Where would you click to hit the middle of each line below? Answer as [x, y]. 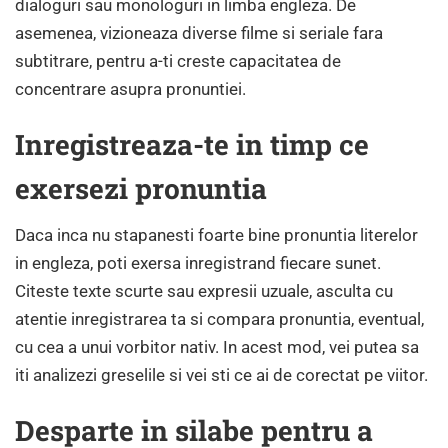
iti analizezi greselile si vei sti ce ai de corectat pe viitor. [221, 374]
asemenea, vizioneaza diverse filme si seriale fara [199, 32]
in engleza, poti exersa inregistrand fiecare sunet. [198, 262]
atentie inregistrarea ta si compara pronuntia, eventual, [219, 318]
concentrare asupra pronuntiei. [130, 88]
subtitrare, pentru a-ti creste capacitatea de [178, 60]
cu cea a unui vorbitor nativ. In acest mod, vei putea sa [217, 346]
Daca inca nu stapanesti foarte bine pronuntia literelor [216, 234]
